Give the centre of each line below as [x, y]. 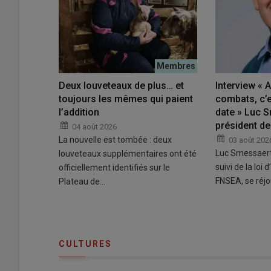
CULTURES [85, 243]
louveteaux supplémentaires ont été [128, 153]
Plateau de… [82, 181]
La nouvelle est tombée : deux [115, 139]
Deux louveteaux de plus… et [121, 85]
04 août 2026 [94, 126]
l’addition [79, 112]
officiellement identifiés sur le [114, 167]
